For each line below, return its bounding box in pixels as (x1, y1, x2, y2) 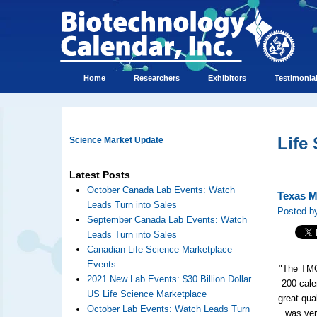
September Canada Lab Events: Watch (86, 214, 247, 225)
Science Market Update (69, 135, 163, 145)
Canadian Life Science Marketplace (86, 244, 232, 255)
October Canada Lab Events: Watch (86, 185, 235, 195)
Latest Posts (69, 170, 130, 180)
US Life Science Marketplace (86, 289, 207, 299)
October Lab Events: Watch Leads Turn (86, 304, 250, 314)
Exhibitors (207, 74, 246, 82)
